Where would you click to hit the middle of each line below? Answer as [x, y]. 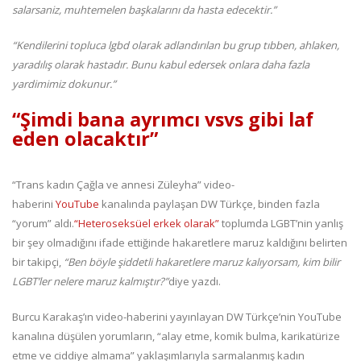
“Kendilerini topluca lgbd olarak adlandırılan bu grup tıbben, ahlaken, [176, 46]
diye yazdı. [195, 282]
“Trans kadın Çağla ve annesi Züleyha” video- [123, 185]
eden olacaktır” [85, 139]
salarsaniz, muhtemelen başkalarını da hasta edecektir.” [144, 10]
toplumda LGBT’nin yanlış [281, 224]
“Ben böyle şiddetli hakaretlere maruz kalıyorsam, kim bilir [202, 262]
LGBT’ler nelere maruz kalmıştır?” [90, 282]
